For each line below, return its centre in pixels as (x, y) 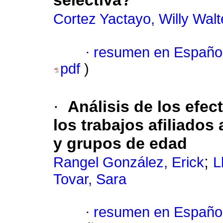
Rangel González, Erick (129, 163)
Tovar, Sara (90, 179)
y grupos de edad (120, 144)
